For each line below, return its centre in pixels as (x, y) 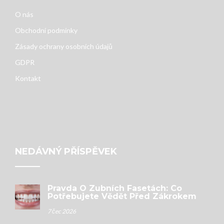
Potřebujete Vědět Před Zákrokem (122, 196)
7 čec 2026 (61, 211)
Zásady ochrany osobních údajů (63, 46)
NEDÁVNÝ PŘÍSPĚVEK (66, 152)
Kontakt (28, 78)
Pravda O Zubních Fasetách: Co (114, 188)
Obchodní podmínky (46, 30)
